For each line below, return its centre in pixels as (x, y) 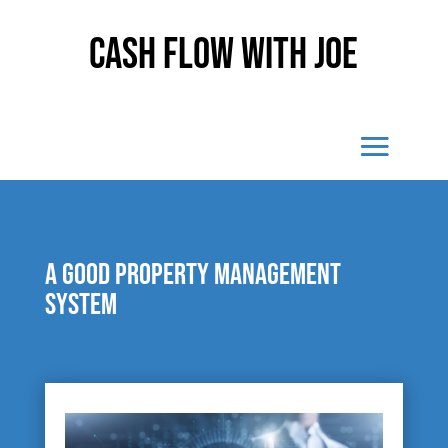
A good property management (192, 275)
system (80, 305)
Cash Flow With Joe (224, 55)
